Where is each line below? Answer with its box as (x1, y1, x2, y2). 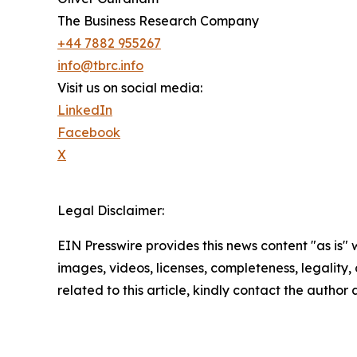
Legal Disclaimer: (57, 202, 164, 218)
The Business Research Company (57, 12, 259, 29)
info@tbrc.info (57, 57, 143, 73)
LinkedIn (57, 101, 112, 118)
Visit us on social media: (57, 79, 202, 96)
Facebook (57, 124, 120, 140)
